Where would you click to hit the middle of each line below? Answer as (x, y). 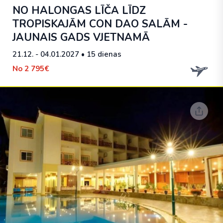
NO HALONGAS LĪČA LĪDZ (79, 10)
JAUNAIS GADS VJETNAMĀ (81, 37)
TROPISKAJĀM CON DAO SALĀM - (100, 24)
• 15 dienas (100, 54)
